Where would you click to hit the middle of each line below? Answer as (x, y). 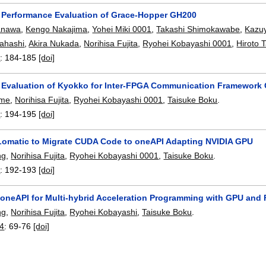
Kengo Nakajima (57, 29)
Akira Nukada (54, 43)
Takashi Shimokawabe (198, 29)
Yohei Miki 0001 (122, 29)
